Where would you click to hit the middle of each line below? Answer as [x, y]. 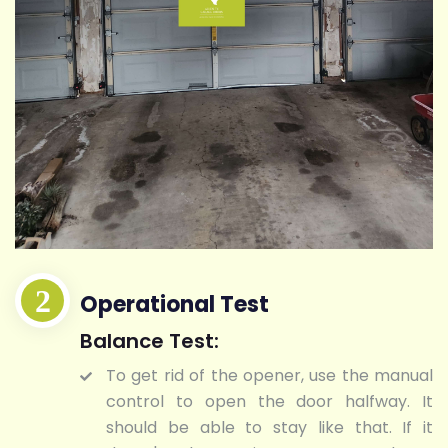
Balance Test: [149, 341]
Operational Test [174, 305]
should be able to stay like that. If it [269, 428]
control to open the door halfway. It [269, 402]
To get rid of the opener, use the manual [269, 376]
